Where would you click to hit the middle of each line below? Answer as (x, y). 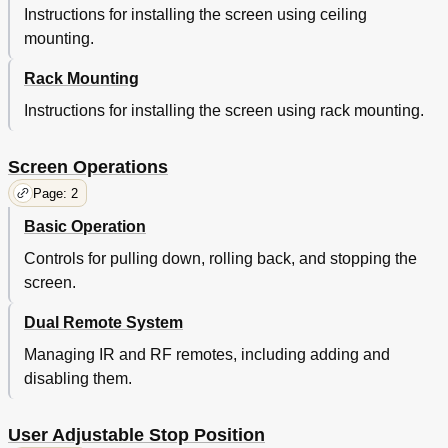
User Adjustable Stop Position (136, 435)
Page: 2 (55, 193)
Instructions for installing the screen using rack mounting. (224, 111)
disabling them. (78, 379)
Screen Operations (88, 167)
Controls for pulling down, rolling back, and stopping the (220, 259)
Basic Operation (85, 227)
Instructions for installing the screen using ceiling (195, 15)
